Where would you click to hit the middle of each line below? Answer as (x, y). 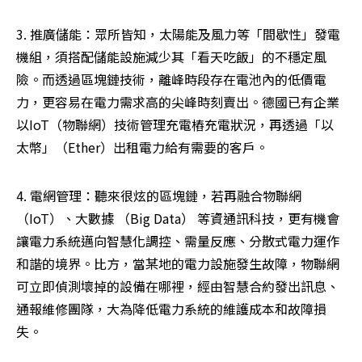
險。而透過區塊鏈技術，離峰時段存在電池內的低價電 (171, 80)
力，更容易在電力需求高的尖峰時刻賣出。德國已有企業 (178, 102)
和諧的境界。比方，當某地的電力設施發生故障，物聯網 (178, 264)
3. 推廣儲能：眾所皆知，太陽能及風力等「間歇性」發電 (178, 34)
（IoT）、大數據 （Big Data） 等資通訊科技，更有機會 (178, 219)
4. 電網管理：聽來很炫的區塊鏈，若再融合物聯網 (159, 196)
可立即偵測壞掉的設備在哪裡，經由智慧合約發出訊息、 (178, 286)
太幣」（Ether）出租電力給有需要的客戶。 (142, 147)
